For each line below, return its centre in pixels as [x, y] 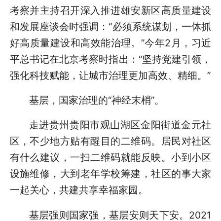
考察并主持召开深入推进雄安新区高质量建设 [110, 10]
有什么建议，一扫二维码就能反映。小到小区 [110, 158]
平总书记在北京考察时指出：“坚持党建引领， [110, 59]
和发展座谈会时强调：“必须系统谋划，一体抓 [110, 26]
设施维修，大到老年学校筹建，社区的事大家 [110, 174]
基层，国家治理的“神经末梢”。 [96, 100]
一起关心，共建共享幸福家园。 [79, 190]
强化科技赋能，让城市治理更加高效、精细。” [110, 75]
